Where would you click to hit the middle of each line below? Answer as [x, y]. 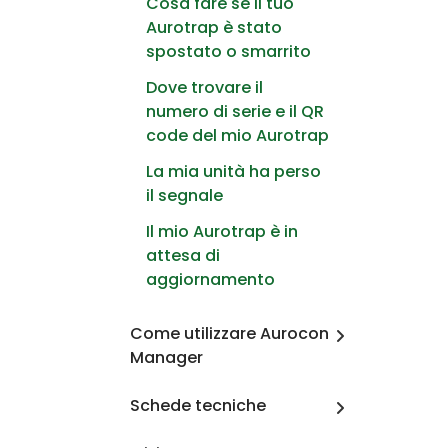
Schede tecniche [198, 405]
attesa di [183, 255]
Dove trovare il [204, 87]
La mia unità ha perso [233, 171]
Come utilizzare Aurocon [229, 333]
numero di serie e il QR [235, 111]
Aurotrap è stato [214, 27]
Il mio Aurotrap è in [222, 231]
